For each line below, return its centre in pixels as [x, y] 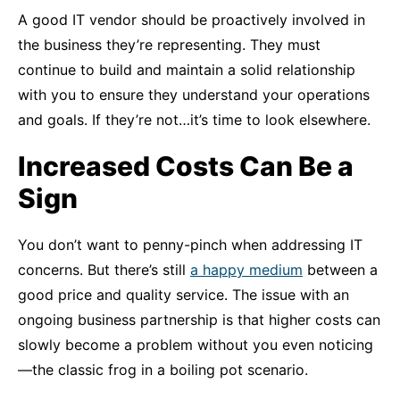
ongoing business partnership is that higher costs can [199, 320]
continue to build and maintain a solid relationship [187, 70]
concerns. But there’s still [104, 270]
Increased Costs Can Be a [186, 166]
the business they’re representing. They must [169, 45]
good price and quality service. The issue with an [183, 295]
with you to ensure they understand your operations [194, 95]
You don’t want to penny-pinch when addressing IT [190, 245]
